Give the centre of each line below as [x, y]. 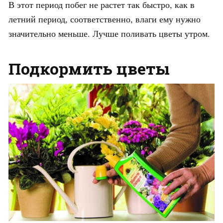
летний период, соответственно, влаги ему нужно [105, 19]
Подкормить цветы [89, 68]
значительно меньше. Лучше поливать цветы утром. [109, 33]
